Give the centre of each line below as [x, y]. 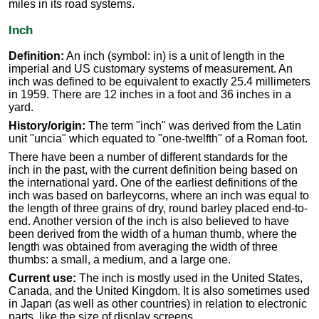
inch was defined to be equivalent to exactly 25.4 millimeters [159, 82]
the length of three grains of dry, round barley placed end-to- [158, 209]
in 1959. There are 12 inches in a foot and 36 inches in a [150, 95]
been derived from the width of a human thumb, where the [153, 234]
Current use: [42, 278]
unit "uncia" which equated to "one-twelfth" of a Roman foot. [158, 139]
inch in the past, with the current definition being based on [153, 170]
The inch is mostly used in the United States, [189, 278]
